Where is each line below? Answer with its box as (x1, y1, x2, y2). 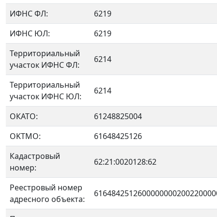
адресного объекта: (10, 194, 85, 204)
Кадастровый (10, 151, 60, 161)
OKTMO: (10, 131, 41, 141)
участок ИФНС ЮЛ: (10, 91, 81, 102)
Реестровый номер (10, 182, 82, 193)
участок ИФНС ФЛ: (10, 60, 79, 70)
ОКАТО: (10, 111, 38, 122)
